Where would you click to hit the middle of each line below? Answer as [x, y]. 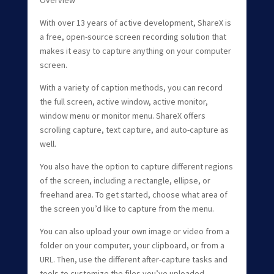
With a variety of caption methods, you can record [131, 87]
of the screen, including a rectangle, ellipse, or [125, 180]
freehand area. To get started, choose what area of [133, 194]
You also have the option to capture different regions [136, 166]
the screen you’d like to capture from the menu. [127, 208]
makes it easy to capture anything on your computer [135, 50]
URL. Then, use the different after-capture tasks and [133, 259]
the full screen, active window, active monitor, [124, 101]
